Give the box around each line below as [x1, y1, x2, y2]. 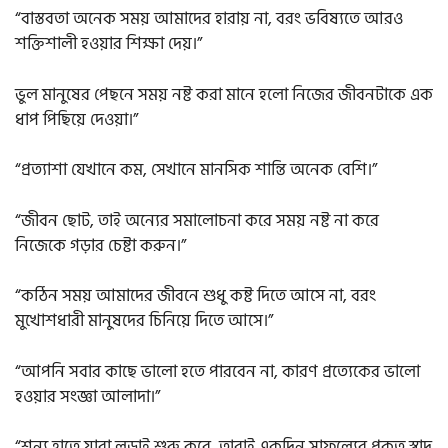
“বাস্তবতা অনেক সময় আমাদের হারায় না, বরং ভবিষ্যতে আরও [15, 5, 403, 34]
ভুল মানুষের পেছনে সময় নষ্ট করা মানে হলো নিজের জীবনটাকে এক [15, 80, 433, 109]
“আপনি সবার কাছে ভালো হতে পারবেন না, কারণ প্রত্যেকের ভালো [15, 357, 420, 386]
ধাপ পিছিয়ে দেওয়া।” [15, 105, 138, 134]
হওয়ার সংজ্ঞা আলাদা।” [15, 382, 160, 411]
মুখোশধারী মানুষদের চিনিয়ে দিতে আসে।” [15, 307, 273, 336]
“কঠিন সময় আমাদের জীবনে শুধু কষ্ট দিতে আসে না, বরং [15, 282, 376, 311]
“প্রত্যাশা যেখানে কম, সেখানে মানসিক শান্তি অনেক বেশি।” [15, 156, 377, 185]
